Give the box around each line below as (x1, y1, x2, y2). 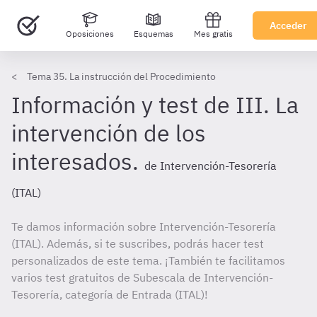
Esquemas (134, 28, 173, 39)
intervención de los (11, 118, 206, 148)
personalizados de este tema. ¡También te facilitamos (11, 253, 285, 267)
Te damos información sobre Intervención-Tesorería (11, 219, 276, 234)
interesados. (11, 146, 139, 176)
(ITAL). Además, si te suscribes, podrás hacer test (11, 236, 264, 250)
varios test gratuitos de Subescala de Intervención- (11, 270, 273, 284)
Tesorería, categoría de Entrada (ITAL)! (11, 287, 208, 301)
